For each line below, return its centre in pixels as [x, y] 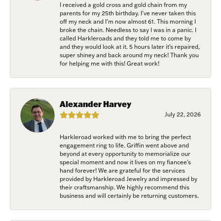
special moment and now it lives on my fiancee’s [125, 162]
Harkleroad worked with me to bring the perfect [125, 137]
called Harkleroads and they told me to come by [125, 38]
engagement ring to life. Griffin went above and [124, 145]
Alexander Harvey [95, 104]
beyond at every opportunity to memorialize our [125, 153]
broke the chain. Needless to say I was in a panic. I [128, 30]
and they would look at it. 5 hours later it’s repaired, [130, 46]
